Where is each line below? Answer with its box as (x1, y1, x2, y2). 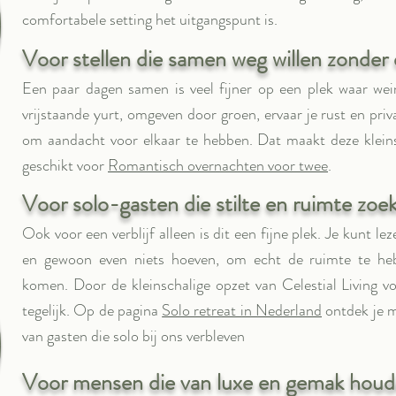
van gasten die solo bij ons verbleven (22, 324, 245, 347)
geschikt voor (22, 154, 108, 177)
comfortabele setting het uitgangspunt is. (22, 8, 278, 31)
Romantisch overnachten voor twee (108, 154, 328, 177)
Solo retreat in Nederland (162, 299, 323, 322)
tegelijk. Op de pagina (22, 299, 163, 322)
